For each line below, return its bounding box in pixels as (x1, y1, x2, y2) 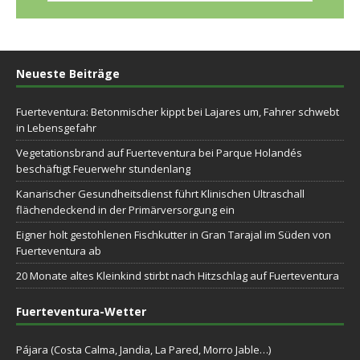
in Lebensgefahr (16, 120, 96, 135)
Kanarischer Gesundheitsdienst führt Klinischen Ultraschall (16, 186, 305, 201)
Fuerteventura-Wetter (16, 303, 146, 319)
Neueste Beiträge (16, 65, 120, 81)
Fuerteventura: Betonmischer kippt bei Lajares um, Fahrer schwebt (16, 104, 339, 119)
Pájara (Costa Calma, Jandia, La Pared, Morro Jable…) (16, 342, 271, 357)
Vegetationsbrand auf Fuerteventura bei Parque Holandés (16, 145, 302, 160)
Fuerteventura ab (16, 243, 101, 258)
